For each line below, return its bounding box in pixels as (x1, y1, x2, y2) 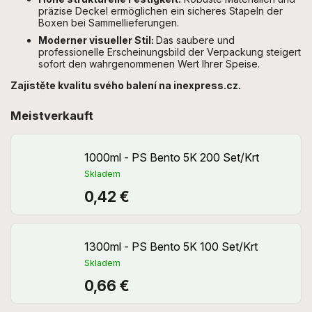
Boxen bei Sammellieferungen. (38, 17, 179, 29)
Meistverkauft (10, 109, 93, 123)
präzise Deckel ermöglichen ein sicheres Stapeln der (38, 5, 283, 17)
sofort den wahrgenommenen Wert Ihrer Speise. (38, 58, 260, 70)
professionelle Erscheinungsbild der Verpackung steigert (38, 46, 301, 58)
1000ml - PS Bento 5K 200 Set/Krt (84, 150, 259, 165)
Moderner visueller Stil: (38, 34, 156, 47)
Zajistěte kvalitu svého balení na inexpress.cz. (10, 79, 241, 92)
